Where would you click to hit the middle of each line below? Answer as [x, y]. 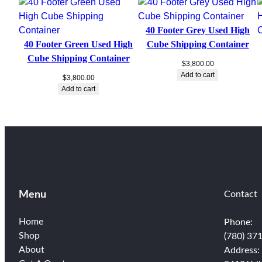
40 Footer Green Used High [78, 44]
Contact [240, 194]
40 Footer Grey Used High [198, 30]
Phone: [238, 223]
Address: [242, 251]
